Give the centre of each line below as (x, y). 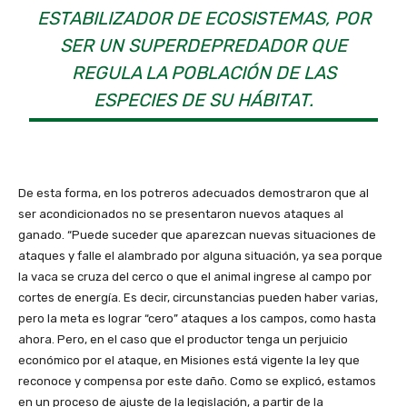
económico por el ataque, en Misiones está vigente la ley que (189, 360)
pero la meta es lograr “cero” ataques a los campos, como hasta (197, 318)
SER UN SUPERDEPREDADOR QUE (203, 45)
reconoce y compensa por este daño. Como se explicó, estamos (197, 381)
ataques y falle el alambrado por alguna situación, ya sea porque (200, 255)
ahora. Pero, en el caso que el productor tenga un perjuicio (183, 339)
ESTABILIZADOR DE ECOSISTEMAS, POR (203, 18)
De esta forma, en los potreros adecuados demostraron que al (194, 193)
